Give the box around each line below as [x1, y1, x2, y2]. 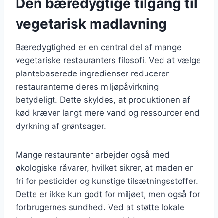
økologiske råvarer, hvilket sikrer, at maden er [16, 163, 193, 173]
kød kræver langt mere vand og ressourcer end [16, 108, 200, 118]
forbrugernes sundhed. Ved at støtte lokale [16, 202, 184, 212]
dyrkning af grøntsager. [16, 121, 106, 131]
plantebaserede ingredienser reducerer [16, 68, 169, 78]
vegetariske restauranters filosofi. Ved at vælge [16, 55, 201, 65]
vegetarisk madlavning [16, 15, 167, 32]
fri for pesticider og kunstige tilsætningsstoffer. [16, 176, 198, 186]
